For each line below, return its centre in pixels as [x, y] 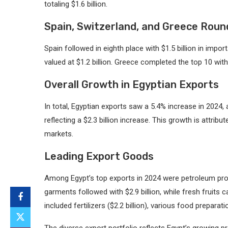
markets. [59, 134]
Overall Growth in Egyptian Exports [132, 85]
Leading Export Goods [99, 156]
